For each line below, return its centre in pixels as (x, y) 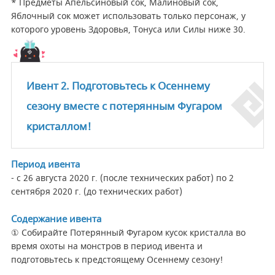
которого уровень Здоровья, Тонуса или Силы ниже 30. (132, 29)
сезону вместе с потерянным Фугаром (124, 106)
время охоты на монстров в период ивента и (107, 246)
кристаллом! (61, 126)
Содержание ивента (56, 219)
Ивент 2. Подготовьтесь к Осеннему (118, 86)
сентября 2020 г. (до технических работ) (99, 192)
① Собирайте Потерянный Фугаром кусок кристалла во (128, 233)
